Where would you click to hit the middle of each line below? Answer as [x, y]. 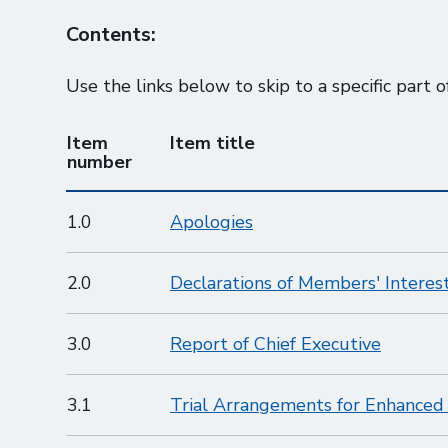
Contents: [111, 34]
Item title [212, 143]
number [99, 162]
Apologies [211, 222]
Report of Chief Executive [275, 344]
